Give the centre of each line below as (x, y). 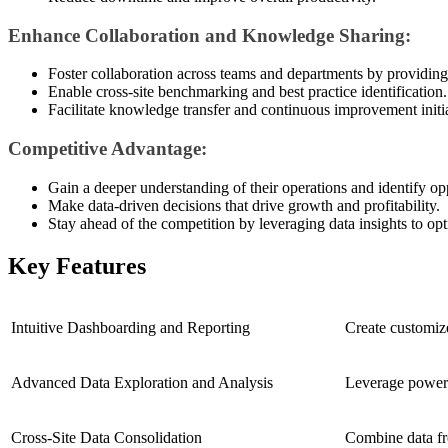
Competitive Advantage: (107, 149)
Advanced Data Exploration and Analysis (142, 382)
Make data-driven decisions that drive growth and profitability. (244, 205)
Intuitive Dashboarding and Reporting (130, 327)
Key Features (77, 265)
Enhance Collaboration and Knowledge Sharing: (209, 35)
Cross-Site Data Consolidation (106, 437)
